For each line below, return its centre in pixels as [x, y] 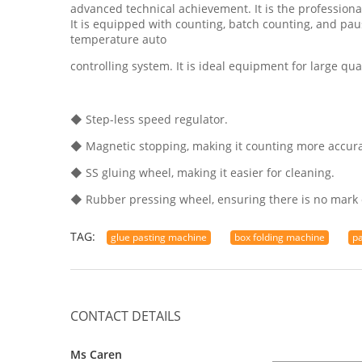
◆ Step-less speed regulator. [149, 119]
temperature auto [118, 39]
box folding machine [280, 237]
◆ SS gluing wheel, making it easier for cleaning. [202, 173]
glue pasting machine [159, 237]
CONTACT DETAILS [126, 316]
